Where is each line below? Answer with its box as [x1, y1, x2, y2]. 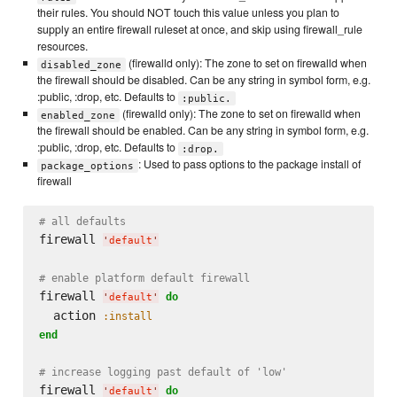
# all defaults [38, 214, 126, 228]
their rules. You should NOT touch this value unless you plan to [36, 4, 339, 21]
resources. [36, 38, 88, 55]
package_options [41, 160, 135, 172]
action [38, 308, 103, 323]
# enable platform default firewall [38, 271, 250, 284]
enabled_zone [41, 109, 116, 121]
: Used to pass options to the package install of [137, 156, 361, 173]
